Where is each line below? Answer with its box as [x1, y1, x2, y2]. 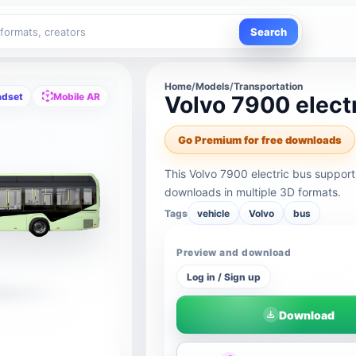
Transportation [234, 80, 304, 92]
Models [195, 80, 230, 92]
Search [250, 25, 287, 38]
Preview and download [176, 246, 291, 258]
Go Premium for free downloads [178, 133, 342, 146]
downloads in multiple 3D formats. [164, 185, 342, 199]
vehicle [197, 207, 230, 219]
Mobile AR [53, 90, 101, 103]
